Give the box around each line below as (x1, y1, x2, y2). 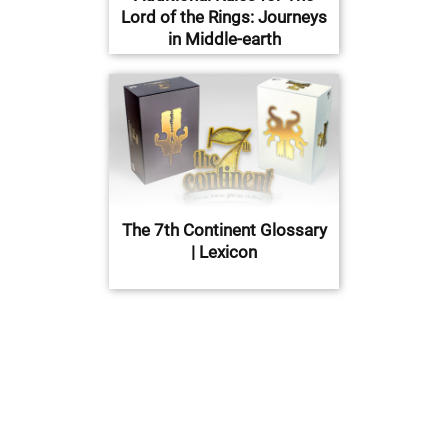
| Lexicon (191, 241, 257, 262)
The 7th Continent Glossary (121, 219, 327, 240)
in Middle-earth (167, 28, 281, 49)
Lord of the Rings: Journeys (121, 6, 327, 27)
